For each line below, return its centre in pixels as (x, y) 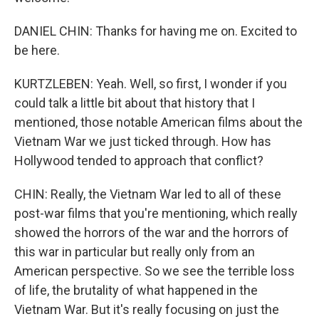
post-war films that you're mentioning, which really (156, 213)
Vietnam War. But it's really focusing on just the (147, 309)
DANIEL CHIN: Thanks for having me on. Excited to (156, 31)
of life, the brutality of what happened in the (136, 290)
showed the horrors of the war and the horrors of (152, 232)
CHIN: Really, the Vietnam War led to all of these (148, 194)
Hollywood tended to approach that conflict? (139, 161)
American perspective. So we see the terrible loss (155, 271)
